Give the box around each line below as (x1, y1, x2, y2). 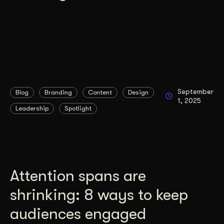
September (177, 87, 214, 95)
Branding (44, 88, 72, 96)
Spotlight (64, 104, 91, 112)
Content (88, 88, 112, 96)
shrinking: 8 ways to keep (10, 185, 188, 204)
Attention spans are (10, 166, 146, 185)
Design (128, 88, 148, 96)
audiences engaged (10, 204, 146, 223)
